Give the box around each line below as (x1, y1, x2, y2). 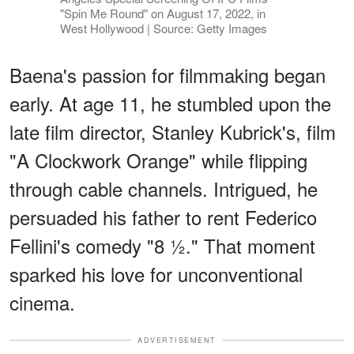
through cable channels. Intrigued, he (9, 174, 318, 202)
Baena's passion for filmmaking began (9, 60, 326, 88)
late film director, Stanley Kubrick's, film (9, 117, 336, 145)
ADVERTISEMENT (137, 334, 217, 345)
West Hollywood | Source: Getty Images (59, 19, 267, 36)
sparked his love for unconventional (9, 259, 303, 288)
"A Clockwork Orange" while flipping (9, 145, 307, 174)
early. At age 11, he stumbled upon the (9, 88, 331, 117)
